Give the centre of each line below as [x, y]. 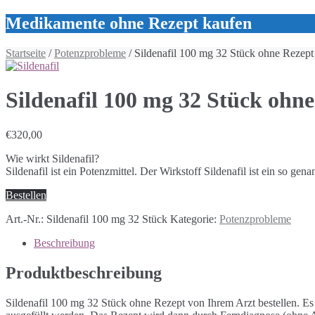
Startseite [26, 53]
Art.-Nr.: [26, 219]
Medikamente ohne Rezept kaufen [129, 23]
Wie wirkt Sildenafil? [52, 158]
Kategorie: [195, 219]
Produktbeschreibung [84, 272]
